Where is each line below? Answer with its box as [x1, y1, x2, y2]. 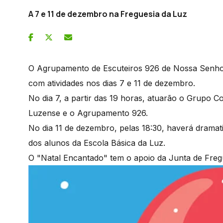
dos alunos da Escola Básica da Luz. [28, 137, 165, 148]
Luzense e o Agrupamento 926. [28, 108, 148, 118]
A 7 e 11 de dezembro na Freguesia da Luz [28, 8, 187, 19]
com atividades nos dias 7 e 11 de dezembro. [28, 78, 195, 88]
